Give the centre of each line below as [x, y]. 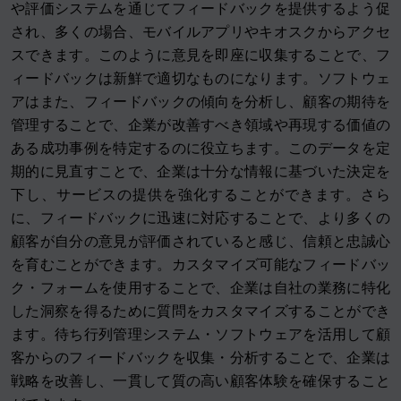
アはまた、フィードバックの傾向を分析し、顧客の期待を [200, 102]
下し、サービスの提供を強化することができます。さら [200, 195]
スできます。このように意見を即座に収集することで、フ [200, 55]
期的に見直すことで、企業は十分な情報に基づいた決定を [200, 172]
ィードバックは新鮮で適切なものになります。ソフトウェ [200, 79]
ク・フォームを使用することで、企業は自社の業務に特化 [200, 288]
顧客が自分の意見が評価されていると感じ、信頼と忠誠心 [200, 242]
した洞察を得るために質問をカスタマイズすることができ [200, 311]
